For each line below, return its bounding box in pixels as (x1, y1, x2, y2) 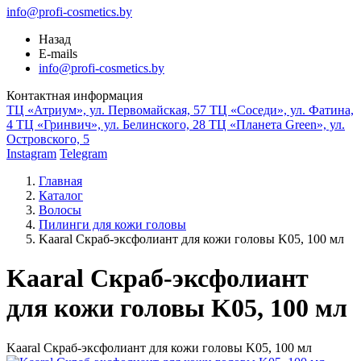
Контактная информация (6, 89, 143, 102)
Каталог (39, 189, 83, 202)
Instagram (6, 147, 56, 160)
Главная (39, 174, 82, 188)
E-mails (39, 47, 77, 60)
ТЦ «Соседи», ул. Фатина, (210, 103, 354, 117)
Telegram (60, 147, 107, 160)
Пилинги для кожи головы (39, 218, 186, 231)
